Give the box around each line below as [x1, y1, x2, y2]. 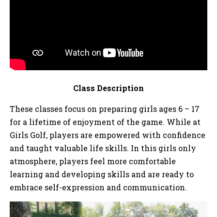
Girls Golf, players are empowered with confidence [10, 129, 205, 140]
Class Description [73, 82, 144, 93]
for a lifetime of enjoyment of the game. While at [10, 116, 201, 127]
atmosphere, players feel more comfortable [10, 155, 176, 166]
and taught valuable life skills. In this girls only [10, 142, 196, 153]
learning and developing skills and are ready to [10, 169, 194, 179]
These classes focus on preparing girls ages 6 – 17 [10, 103, 200, 114]
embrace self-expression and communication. [10, 182, 187, 192]
